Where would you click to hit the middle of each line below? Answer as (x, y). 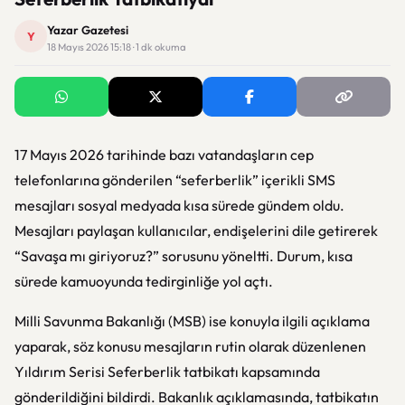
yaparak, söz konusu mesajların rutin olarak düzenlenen (190, 346)
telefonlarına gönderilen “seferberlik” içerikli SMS (175, 180)
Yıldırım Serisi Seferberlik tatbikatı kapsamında (167, 372)
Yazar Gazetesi (88, 30)
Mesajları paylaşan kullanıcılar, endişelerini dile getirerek (196, 231)
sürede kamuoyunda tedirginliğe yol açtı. (144, 281)
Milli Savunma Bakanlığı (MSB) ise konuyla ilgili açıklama (192, 321)
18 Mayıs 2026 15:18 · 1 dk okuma (117, 47)
